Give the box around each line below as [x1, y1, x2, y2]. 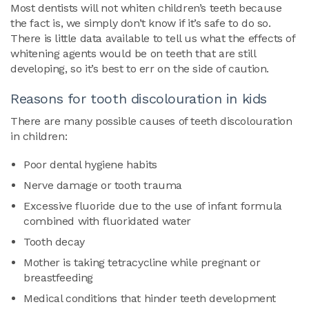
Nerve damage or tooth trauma [23, 179, 182, 192]
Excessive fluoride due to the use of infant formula [23, 199, 282, 213]
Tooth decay [23, 235, 85, 249]
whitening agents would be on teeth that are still [10, 47, 256, 60]
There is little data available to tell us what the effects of [10, 32, 295, 45]
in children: [10, 130, 68, 143]
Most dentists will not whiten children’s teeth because [10, 1, 282, 14]
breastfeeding [23, 271, 93, 285]
